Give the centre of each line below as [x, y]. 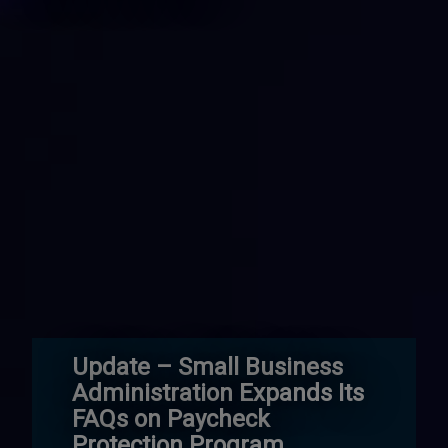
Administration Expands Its [218, 393]
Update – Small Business [207, 367]
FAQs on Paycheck [171, 419]
